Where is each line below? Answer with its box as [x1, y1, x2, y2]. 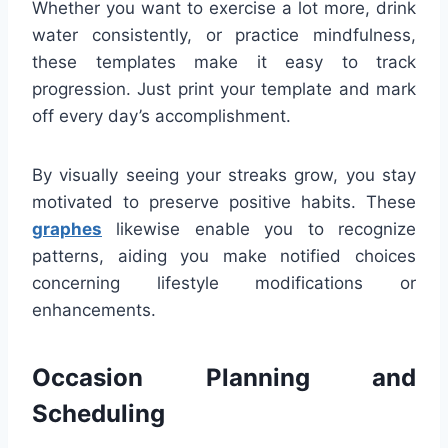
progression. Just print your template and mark [32, 78, 416, 99]
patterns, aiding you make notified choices [32, 245, 416, 266]
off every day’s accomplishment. [32, 105, 291, 126]
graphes [32, 218, 102, 239]
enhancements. [32, 299, 156, 320]
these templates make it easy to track [32, 51, 416, 72]
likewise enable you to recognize [102, 218, 416, 239]
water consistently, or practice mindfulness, [32, 24, 416, 45]
